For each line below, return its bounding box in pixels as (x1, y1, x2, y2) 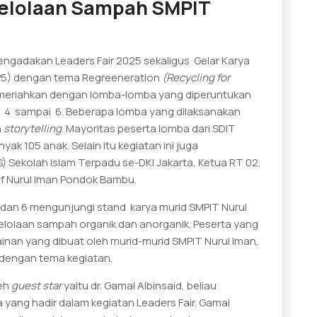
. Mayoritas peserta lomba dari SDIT (62, 120, 236, 136)
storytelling (4, 120, 62, 136)
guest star (11, 277, 64, 293)
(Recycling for (162, 69, 230, 85)
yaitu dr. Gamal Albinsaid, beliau (64, 277, 217, 293)
